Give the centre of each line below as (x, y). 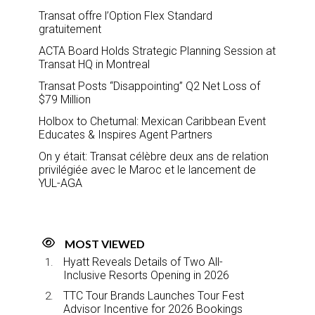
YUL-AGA (60, 183)
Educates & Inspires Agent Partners (126, 134)
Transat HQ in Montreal (94, 64)
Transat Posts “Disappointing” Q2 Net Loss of (149, 86)
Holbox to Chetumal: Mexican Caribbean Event (152, 121)
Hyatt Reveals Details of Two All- (143, 262)
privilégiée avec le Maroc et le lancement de (147, 169)
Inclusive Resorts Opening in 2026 (146, 275)
